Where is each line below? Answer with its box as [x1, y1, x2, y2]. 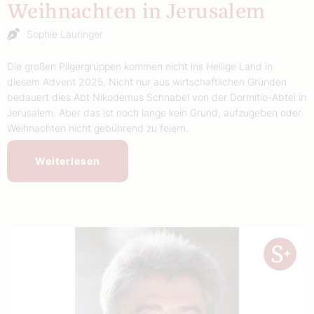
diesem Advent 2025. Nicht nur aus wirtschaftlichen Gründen [7, 75, 287, 88]
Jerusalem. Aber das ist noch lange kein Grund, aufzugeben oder [7, 106, 301, 118]
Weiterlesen [35, 154, 100, 167]
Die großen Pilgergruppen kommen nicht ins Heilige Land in [7, 60, 273, 72]
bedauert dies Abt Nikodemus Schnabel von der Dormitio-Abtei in [7, 90, 306, 103]
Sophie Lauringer [27, 27, 103, 40]
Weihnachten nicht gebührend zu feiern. [7, 121, 189, 134]
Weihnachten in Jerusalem [7, 1, 266, 22]
